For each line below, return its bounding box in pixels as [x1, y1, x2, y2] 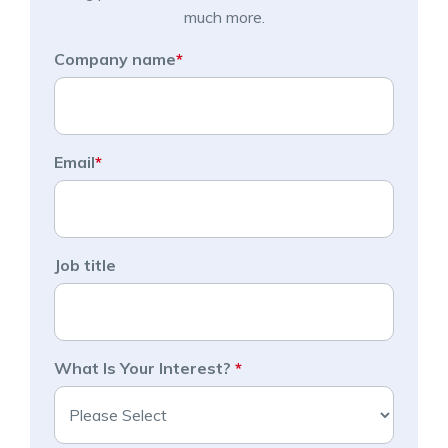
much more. [183, 6, 265, 27]
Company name [54, 48, 176, 69]
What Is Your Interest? [54, 357, 235, 378]
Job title [54, 254, 116, 275]
